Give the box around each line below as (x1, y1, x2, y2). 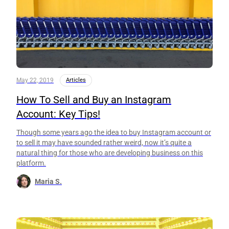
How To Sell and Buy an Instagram (16, 93, 171, 106)
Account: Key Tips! (16, 107, 100, 120)
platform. (16, 158, 46, 167)
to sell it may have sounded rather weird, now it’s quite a (16, 138, 192, 147)
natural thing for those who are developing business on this (16, 148, 203, 157)
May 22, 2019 (16, 76, 54, 84)
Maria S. (35, 177, 62, 186)
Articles (66, 76, 86, 83)
